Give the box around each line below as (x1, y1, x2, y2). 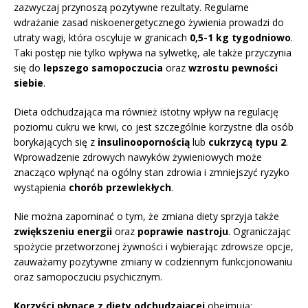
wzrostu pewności (188, 60, 278, 74)
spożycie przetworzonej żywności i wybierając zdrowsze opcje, (14, 239, 294, 253)
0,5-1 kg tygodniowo (190, 30, 291, 44)
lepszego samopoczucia (43, 60, 163, 74)
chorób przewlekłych (69, 180, 171, 194)
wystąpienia (14, 180, 69, 194)
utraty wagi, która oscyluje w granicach (14, 30, 190, 44)
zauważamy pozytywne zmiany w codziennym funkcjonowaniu (14, 254, 292, 268)
